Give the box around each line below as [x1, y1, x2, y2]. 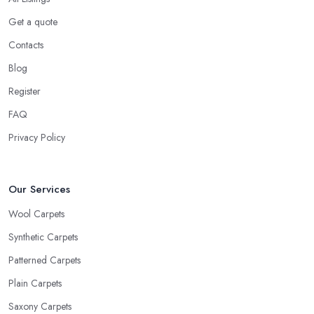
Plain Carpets [8, 275, 62, 290]
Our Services [8, 181, 70, 197]
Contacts [8, 37, 43, 52]
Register [8, 83, 41, 98]
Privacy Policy [8, 130, 65, 144]
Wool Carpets [8, 206, 64, 221]
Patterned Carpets [8, 252, 81, 267]
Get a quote [8, 14, 57, 29]
